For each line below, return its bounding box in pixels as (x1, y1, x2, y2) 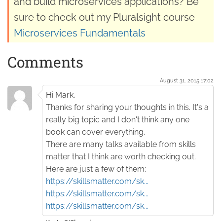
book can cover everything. (46, 127, 145, 137)
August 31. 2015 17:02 (160, 76, 214, 84)
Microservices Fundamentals (14, 27, 146, 39)
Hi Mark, (46, 90, 75, 100)
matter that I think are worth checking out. (46, 151, 196, 161)
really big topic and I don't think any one (46, 114, 189, 124)
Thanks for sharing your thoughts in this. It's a (46, 102, 209, 112)
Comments (7, 52, 83, 72)
